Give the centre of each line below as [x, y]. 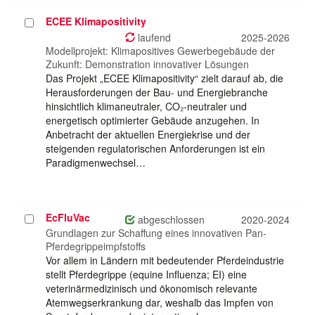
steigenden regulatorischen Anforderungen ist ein [155, 149]
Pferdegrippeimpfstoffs [96, 246]
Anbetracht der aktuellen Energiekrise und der [148, 135]
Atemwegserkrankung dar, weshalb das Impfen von [160, 303]
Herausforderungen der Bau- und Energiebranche [157, 92]
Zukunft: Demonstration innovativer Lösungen [147, 64]
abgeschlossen [170, 220]
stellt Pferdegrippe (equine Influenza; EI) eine [146, 275]
